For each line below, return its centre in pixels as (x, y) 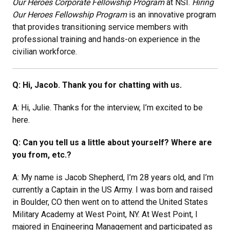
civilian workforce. (46, 51)
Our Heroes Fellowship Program (70, 14)
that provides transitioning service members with (100, 27)
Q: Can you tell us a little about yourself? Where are (112, 142)
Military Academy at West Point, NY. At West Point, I (105, 214)
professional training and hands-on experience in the (106, 39)
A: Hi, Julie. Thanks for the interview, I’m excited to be (108, 107)
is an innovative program (171, 14)
